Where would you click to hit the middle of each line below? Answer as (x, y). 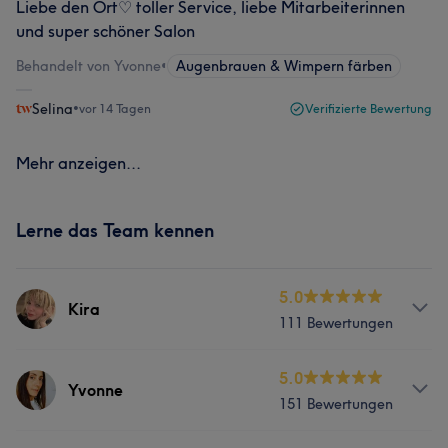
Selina (52, 109)
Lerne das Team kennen (115, 230)
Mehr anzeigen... (78, 163)
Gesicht (179, 422)
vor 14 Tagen (115, 108)
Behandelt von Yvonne (88, 66)
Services (47, 377)
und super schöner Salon (105, 31)
